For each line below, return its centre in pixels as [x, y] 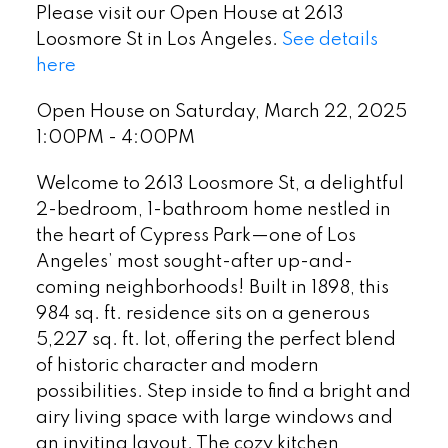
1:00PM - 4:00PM [115, 137]
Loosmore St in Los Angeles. [158, 40]
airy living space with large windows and [214, 417]
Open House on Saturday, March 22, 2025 [221, 111]
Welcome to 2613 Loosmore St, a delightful [219, 183]
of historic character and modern [177, 365]
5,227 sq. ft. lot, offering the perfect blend [215, 339]
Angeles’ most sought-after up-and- [194, 261]
